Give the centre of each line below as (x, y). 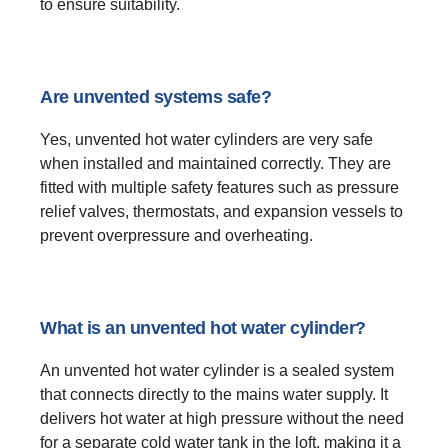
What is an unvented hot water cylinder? (203, 328)
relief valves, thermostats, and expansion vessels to (221, 212)
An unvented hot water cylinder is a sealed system (217, 371)
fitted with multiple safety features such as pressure (219, 188)
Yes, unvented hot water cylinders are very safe (206, 140)
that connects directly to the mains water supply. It (214, 395)
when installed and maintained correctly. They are (215, 164)
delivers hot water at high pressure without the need (222, 419)
